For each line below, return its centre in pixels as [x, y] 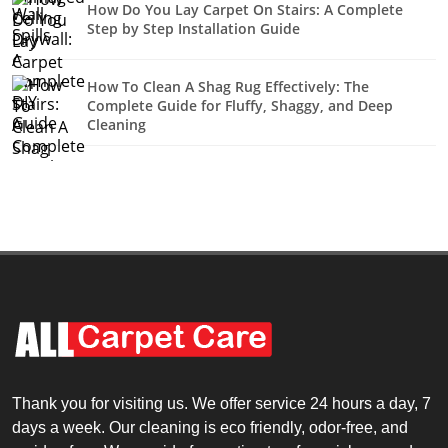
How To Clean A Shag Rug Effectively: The [228, 86]
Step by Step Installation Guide [193, 28]
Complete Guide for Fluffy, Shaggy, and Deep [240, 105]
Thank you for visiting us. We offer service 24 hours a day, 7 [221, 403]
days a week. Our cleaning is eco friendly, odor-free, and [210, 427]
